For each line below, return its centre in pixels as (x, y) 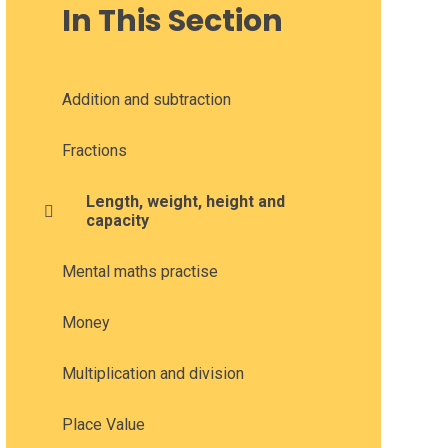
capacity (117, 220)
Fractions (94, 150)
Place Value (103, 424)
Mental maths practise (139, 271)
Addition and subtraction (146, 99)
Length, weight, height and (185, 201)
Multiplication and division (152, 373)
